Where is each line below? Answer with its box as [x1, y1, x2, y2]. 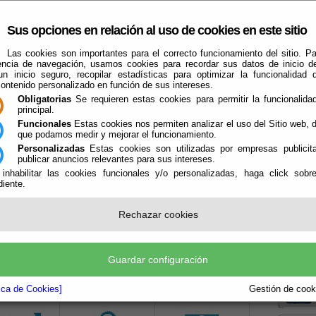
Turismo [95, 137, 128, 147]
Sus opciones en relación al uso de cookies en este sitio [7, 23, 307, 37]
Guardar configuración [108, 254, 208, 265]
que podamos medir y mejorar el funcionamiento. [18, 129, 217, 140]
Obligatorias [18, 94, 71, 104]
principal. [18, 104, 54, 115]
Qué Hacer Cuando [149, 137, 225, 147]
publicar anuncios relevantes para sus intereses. [18, 154, 215, 164]
